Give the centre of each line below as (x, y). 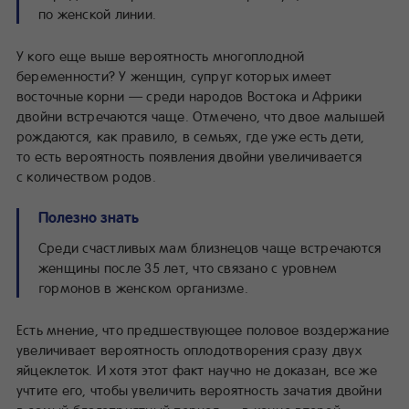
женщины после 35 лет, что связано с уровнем (188, 267)
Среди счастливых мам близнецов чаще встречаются (210, 247)
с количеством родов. (86, 176)
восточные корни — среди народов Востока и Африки (189, 95)
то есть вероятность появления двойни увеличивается (189, 156)
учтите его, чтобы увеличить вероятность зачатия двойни (199, 389)
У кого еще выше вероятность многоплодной (161, 55)
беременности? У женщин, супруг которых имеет (174, 75)
